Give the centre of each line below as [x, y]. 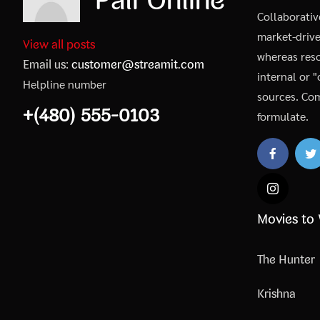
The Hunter [286, 260]
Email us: [47, 64]
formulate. [283, 116]
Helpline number [65, 84]
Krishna [276, 294]
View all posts [59, 44]
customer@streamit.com [138, 64]
